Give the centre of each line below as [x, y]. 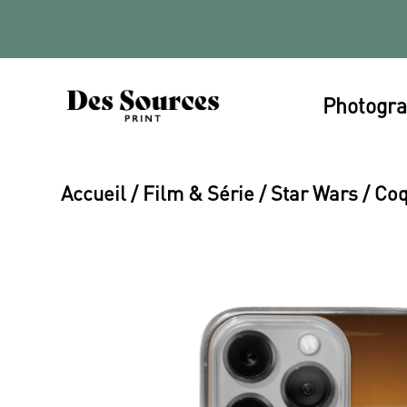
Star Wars [315, 192]
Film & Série [199, 192]
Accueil [94, 192]
